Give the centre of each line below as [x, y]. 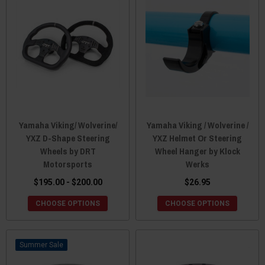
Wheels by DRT [68, 151]
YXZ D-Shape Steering [68, 138]
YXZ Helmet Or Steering [197, 138]
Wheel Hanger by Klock [197, 151]
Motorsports [68, 164]
